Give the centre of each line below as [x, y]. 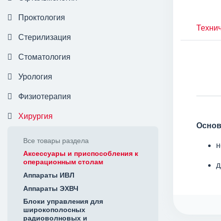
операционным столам [63, 162]
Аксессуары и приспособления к [81, 154]
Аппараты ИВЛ [49, 175]
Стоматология [44, 57]
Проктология [42, 18]
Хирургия [36, 116]
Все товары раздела [56, 140]
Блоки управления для [63, 202]
